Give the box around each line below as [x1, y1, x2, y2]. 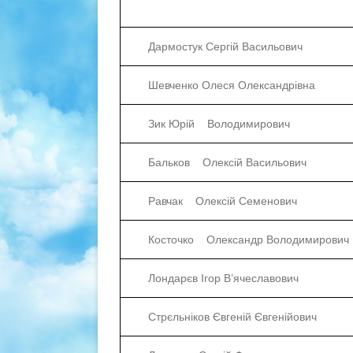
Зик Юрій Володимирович [148, 117, 290, 131]
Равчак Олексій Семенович [148, 195, 297, 208]
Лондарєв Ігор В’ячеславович [148, 272, 299, 285]
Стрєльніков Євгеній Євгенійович [148, 310, 317, 324]
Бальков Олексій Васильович [148, 156, 307, 169]
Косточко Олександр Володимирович [148, 233, 349, 247]
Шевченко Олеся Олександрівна [148, 79, 315, 92]
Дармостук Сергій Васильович [148, 40, 303, 54]
